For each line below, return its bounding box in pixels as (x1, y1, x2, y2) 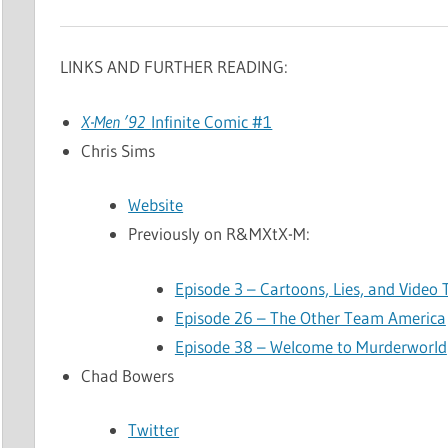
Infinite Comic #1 (151, 110, 273, 132)
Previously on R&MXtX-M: (128, 223, 311, 245)
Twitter (128, 419, 180, 441)
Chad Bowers (81, 364, 175, 386)
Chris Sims (81, 139, 156, 161)
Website (128, 194, 184, 216)
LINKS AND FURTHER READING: (60, 56, 289, 78)
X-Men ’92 (81, 110, 152, 132)
